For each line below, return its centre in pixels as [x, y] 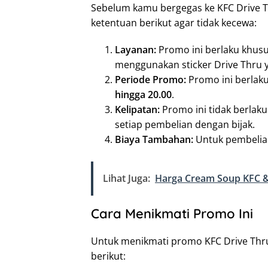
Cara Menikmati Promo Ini [172, 214]
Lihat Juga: [127, 179]
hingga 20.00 [143, 95]
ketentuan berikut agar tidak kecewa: [174, 23]
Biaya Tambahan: [154, 140]
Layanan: [135, 50]
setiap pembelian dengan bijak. [185, 125]
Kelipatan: [137, 110]
